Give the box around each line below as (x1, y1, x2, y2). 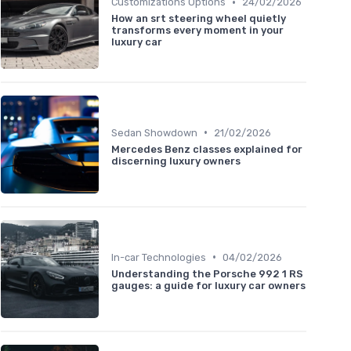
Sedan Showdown (111, 126, 197, 139)
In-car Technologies (111, 251, 206, 263)
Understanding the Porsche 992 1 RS (111, 267, 303, 280)
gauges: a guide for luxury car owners (111, 279, 306, 291)
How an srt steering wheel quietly (111, 13, 286, 25)
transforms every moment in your (111, 24, 284, 37)
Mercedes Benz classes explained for (111, 143, 302, 155)
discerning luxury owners (111, 154, 241, 167)
